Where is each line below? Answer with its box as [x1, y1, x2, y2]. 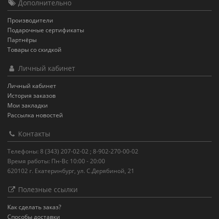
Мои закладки [7, 101, 48, 109]
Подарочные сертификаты [7, 26, 84, 34]
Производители [7, 16, 53, 24]
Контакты [16, 129, 50, 138]
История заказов [7, 91, 56, 100]
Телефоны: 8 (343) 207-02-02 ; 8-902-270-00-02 [7, 147, 138, 155]
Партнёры [7, 36, 37, 44]
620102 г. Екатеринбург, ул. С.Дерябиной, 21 [7, 167, 134, 175]
